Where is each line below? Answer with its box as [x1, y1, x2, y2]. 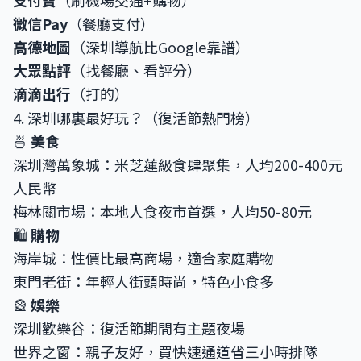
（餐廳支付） [68, 13, 155, 34]
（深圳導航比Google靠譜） [71, 36, 250, 57]
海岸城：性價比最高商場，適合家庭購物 [13, 247, 274, 268]
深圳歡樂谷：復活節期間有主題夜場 [13, 317, 245, 338]
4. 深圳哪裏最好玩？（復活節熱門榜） [13, 107, 259, 128]
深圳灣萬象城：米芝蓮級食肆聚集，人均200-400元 [13, 154, 342, 175]
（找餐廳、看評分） [71, 60, 201, 81]
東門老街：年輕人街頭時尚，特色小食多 [13, 271, 274, 292]
